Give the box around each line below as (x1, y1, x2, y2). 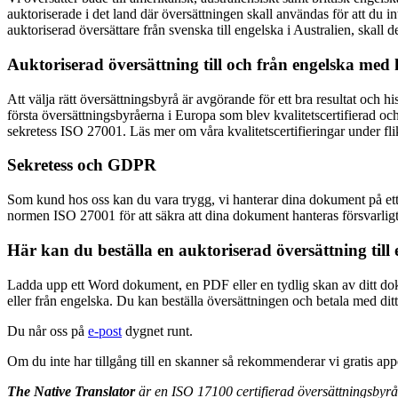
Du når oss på (7, 322, 88, 338)
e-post (88, 322, 122, 338)
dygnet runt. (122, 322, 193, 338)
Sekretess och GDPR (7, 155, 156, 175)
